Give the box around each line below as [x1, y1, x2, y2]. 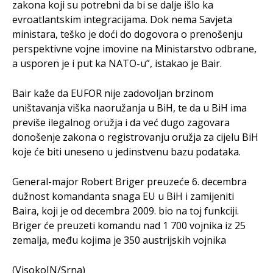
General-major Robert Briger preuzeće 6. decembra [12, 175, 247, 188]
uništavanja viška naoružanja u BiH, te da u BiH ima [12, 101, 247, 115]
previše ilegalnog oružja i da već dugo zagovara [12, 116, 230, 129]
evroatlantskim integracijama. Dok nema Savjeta [12, 13, 232, 26]
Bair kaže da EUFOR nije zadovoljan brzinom [12, 87, 213, 100]
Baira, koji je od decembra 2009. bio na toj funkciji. [12, 204, 239, 218]
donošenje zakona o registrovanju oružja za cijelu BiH [12, 130, 258, 144]
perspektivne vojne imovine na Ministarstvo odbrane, [12, 42, 257, 55]
